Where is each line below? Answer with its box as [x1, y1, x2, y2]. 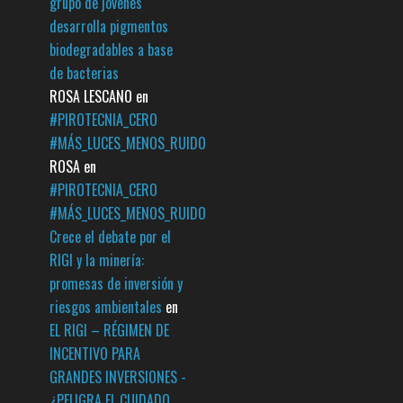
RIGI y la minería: [49, 249, 144, 272]
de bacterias [49, 62, 119, 85]
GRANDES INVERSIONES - [49, 366, 186, 389]
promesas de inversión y [49, 273, 183, 295]
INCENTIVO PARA [49, 343, 140, 365]
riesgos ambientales [49, 296, 162, 318]
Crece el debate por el [49, 226, 171, 248]
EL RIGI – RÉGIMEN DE [49, 319, 169, 342]
